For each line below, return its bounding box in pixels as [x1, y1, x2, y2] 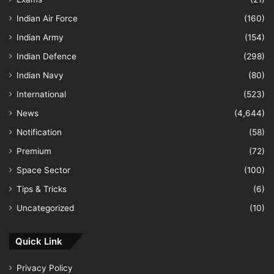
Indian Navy [17, 70, 64, 80]
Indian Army [17, 32, 64, 42]
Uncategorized [17, 202, 74, 213]
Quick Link [15, 235, 62, 247]
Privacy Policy [17, 262, 73, 273]
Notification [17, 127, 62, 137]
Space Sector [17, 165, 70, 175]
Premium [17, 146, 51, 156]
